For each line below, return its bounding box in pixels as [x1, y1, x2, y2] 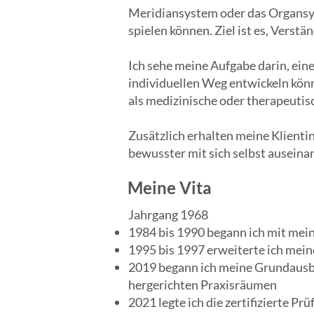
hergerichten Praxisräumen [128, 277, 277, 292]
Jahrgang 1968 [128, 207, 208, 222]
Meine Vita [128, 177, 212, 198]
